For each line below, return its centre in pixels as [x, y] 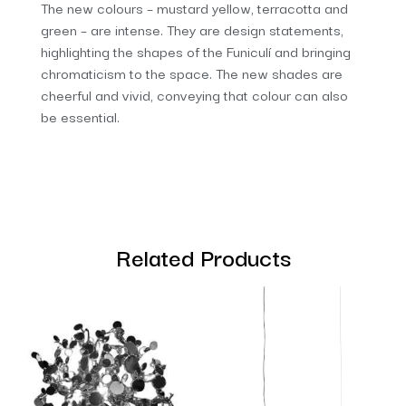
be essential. [80, 116]
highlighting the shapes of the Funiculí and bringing [196, 51]
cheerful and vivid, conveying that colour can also [194, 95]
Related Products [203, 256]
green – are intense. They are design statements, [192, 29]
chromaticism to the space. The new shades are [192, 73]
